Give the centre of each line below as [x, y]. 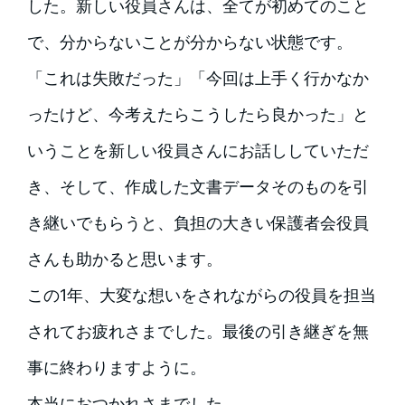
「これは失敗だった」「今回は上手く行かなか [198, 78]
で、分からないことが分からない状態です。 [189, 42]
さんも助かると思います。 [124, 259]
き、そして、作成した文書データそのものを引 [198, 186]
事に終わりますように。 [116, 367]
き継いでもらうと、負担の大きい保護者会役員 [198, 222]
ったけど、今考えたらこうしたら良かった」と [198, 114]
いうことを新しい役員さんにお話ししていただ [198, 150]
